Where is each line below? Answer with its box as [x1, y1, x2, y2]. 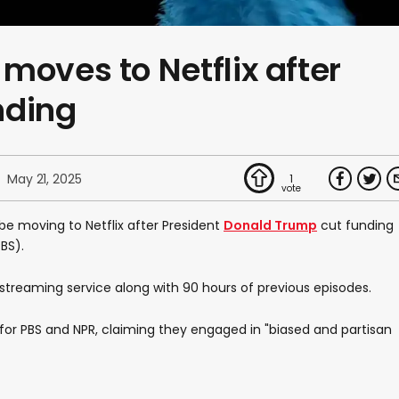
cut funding [317, 216, 394, 235]
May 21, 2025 [7, 169, 82, 188]
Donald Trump [224, 216, 317, 235]
